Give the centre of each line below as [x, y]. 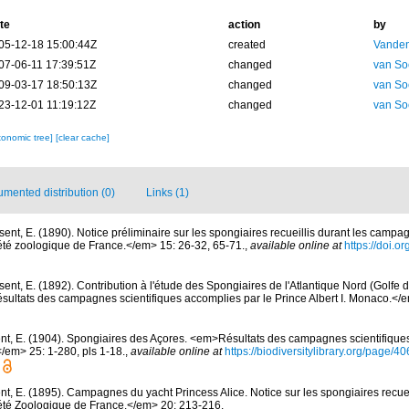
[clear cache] [82, 137]
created [246, 44]
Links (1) [168, 192]
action [244, 24]
